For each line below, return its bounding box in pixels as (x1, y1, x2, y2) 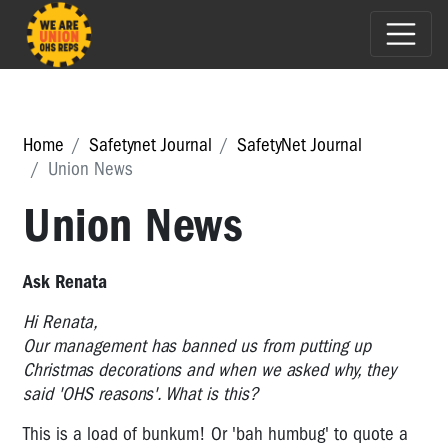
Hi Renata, (23, 310, 97, 333)
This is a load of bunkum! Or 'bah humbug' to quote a (23, 422, 408, 445)
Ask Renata (23, 270, 107, 293)
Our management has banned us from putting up (23, 334, 371, 357)
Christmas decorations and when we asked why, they (23, 358, 396, 381)
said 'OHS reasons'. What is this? (23, 382, 258, 405)
